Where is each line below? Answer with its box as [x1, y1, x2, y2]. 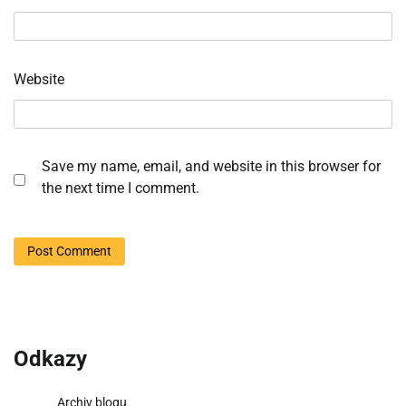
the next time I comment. [42, 179, 199, 197]
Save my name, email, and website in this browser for [42, 157, 381, 175]
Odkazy [14, 346, 87, 372]
